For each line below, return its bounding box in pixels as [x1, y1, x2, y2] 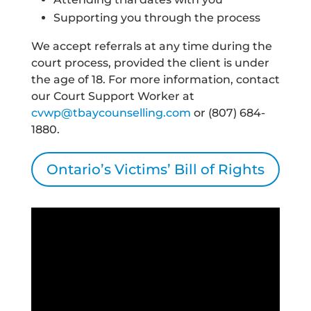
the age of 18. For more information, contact [31, 72, 280, 86]
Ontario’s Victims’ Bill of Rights [46, 160, 264, 178]
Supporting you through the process [53, 10, 260, 24]
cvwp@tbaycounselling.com [31, 106, 194, 119]
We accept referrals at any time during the [31, 39, 272, 53]
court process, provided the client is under [31, 56, 269, 69]
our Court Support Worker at [31, 89, 194, 103]
